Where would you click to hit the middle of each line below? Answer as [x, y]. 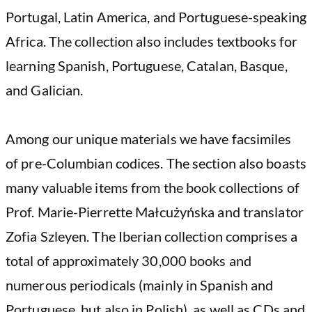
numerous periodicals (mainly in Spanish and [140, 285]
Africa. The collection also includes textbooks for [152, 41]
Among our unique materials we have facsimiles [149, 139]
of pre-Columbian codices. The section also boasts [156, 163]
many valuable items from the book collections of [153, 188]
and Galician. [45, 90]
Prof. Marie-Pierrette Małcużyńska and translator [155, 212]
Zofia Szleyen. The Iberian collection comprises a [151, 236]
